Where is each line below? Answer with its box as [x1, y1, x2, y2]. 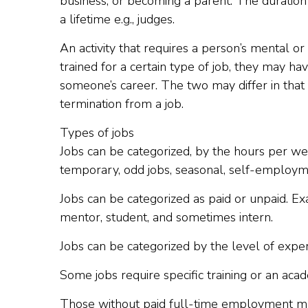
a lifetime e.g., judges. [60, 11, 175, 28]
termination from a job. [60, 96, 184, 113]
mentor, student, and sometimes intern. [60, 209, 273, 226]
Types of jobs [60, 124, 134, 142]
